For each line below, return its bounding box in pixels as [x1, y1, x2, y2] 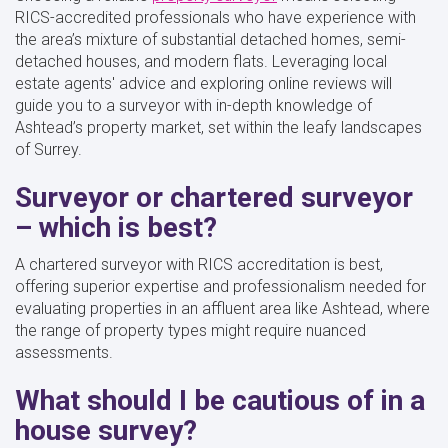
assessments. [15, 342, 117, 362]
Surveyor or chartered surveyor [15, 180, 413, 214]
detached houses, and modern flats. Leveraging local [15, 51, 387, 71]
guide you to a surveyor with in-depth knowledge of [15, 95, 372, 115]
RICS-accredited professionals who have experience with [15, 7, 416, 27]
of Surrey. [15, 139, 86, 159]
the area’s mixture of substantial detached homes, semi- [15, 29, 406, 49]
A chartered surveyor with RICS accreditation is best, [15, 254, 383, 274]
